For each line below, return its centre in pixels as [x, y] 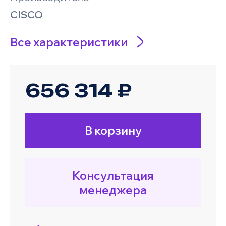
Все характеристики [69, 42]
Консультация [113, 175]
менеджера [113, 190]
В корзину [113, 131]
